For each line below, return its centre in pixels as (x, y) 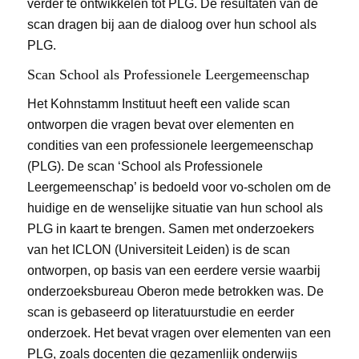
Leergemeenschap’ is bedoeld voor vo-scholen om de (179, 187)
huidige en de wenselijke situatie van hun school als (175, 208)
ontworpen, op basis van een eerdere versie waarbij (173, 270)
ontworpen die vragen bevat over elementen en (160, 124)
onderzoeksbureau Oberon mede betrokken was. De (175, 291)
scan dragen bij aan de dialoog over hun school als (171, 24)
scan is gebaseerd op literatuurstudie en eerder (160, 312)
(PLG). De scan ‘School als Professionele (145, 166)
